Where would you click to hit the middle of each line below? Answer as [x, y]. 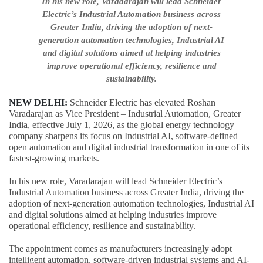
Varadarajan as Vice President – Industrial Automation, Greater [125, 113]
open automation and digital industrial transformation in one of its [129, 147]
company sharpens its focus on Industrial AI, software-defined [123, 136]
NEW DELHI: [38, 102]
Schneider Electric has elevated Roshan [141, 102]
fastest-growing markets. [54, 158]
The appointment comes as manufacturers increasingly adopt [120, 248]
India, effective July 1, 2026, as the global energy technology [122, 124]
